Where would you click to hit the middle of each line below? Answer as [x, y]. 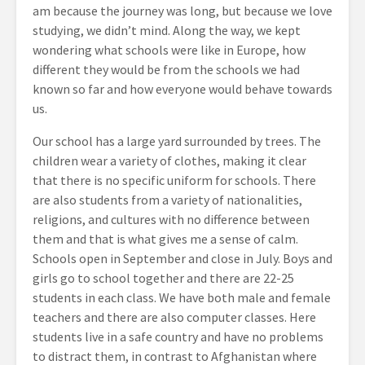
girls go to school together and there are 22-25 [163, 278]
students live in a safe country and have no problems [178, 337]
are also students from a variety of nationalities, [167, 200]
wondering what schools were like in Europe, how [169, 50]
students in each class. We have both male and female [182, 298]
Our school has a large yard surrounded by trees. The [177, 141]
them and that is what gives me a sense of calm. [165, 239]
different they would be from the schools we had [166, 70]
